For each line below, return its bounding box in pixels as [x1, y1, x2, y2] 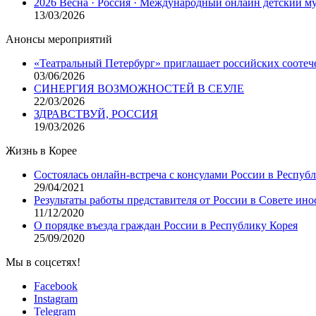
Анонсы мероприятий [6, 32, 112, 45]
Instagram [34, 292, 78, 305]
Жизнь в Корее [6, 144, 77, 157]
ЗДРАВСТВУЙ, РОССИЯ [34, 107, 158, 120]
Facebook [34, 279, 78, 292]
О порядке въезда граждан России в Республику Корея [34, 219, 298, 231]
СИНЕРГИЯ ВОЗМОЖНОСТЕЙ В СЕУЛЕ [34, 82, 244, 95]
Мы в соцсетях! [6, 255, 80, 268]
